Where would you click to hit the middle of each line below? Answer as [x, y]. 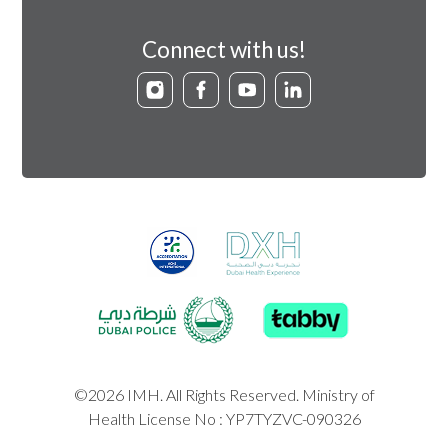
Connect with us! [224, 49]
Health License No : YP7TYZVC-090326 [224, 419]
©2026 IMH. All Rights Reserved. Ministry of [224, 395]
